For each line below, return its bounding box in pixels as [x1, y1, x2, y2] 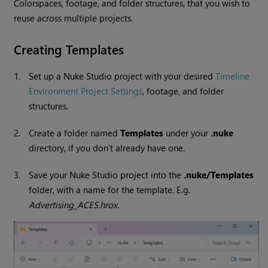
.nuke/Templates [184, 169, 254, 181]
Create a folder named [29, 127, 121, 139]
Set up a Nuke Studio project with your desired [29, 70, 216, 83]
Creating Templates [14, 40, 124, 59]
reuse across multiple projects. [14, 12, 133, 25]
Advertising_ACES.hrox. [29, 199, 120, 211]
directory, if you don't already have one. [29, 142, 185, 154]
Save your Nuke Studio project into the [29, 169, 184, 181]
